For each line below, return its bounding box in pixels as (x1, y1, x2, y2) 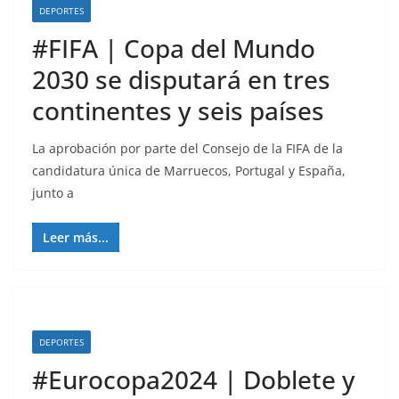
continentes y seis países (32, 94, 324, 127)
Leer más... (43, 229, 109, 246)
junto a (32, 184, 74, 201)
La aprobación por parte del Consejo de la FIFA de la (32, 140, 343, 157)
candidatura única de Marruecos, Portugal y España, (32, 162, 346, 179)
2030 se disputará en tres (32, 62, 330, 96)
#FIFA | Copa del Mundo (32, 31, 315, 65)
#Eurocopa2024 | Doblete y (32, 362, 355, 396)
